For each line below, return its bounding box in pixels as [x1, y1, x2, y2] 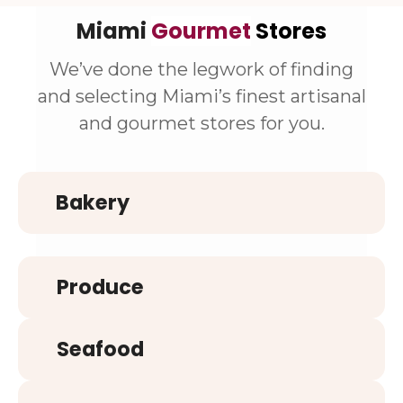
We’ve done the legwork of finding [49, 58, 354, 81]
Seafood [56, 335, 144, 364]
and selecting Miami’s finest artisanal [37, 85, 366, 108]
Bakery [55, 188, 130, 218]
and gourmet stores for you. [78, 112, 325, 135]
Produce [56, 273, 144, 302]
